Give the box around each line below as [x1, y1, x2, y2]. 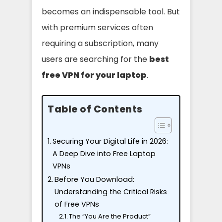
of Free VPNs [54, 199, 99, 209]
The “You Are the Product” [69, 211, 151, 221]
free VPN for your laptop [42, 69, 147, 81]
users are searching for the [42, 53, 149, 65]
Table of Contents [48, 102, 143, 116]
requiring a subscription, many [42, 37, 159, 49]
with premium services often [42, 21, 153, 33]
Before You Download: [54, 174, 134, 184]
